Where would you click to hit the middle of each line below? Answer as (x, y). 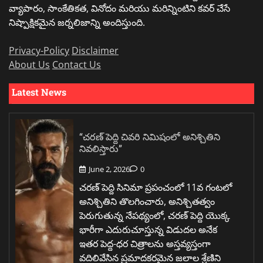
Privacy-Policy (39, 50)
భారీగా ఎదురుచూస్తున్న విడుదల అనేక (148, 229)
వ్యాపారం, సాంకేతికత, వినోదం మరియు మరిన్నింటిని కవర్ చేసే (119, 8)
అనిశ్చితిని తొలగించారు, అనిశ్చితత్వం (147, 201)
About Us (29, 64)
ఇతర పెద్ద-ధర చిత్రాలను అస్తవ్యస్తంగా (145, 243)
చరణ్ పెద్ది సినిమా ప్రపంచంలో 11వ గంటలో (156, 187)
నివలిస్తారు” (101, 148)
